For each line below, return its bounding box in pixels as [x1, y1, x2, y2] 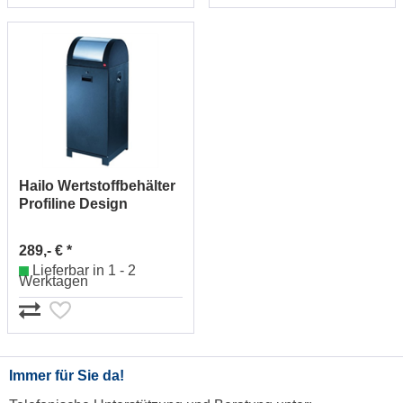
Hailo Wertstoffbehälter [19, 177, 175, 193]
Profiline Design [19, 195, 128, 211]
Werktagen [19, 273, 88, 290]
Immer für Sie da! [9, 367, 124, 383]
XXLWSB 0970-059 [19, 213, 146, 229]
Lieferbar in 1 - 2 [32, 262, 136, 278]
